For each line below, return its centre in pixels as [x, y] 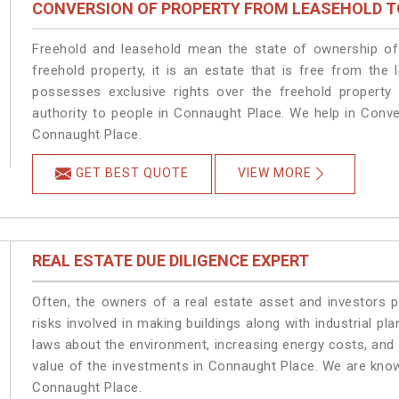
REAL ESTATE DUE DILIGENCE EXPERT [171, 261]
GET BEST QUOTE [133, 173]
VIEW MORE [275, 173]
